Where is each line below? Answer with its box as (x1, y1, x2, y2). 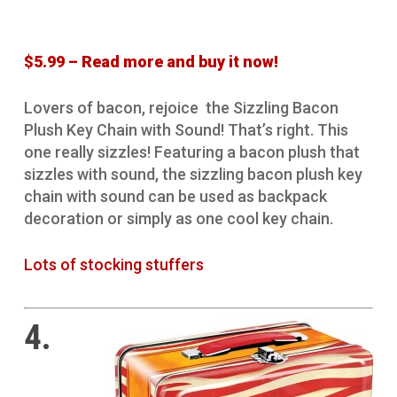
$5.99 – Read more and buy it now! (23, 52, 278, 72)
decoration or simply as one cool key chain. (23, 209, 333, 229)
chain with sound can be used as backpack (23, 187, 327, 206)
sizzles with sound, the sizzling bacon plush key (23, 165, 362, 184)
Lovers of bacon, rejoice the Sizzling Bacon (23, 98, 339, 118)
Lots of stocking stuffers (23, 255, 204, 275)
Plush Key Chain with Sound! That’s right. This (23, 121, 348, 140)
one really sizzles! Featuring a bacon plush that (23, 143, 360, 162)
